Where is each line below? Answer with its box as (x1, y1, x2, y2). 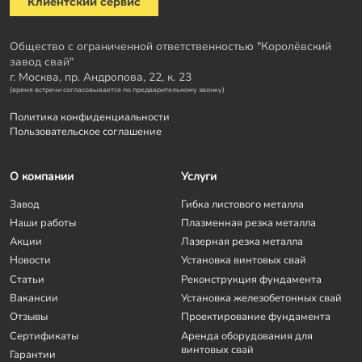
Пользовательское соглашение (10, 124, 162, 139)
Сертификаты (10, 328, 78, 343)
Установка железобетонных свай (181, 290, 342, 305)
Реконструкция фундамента (181, 271, 322, 286)
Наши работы (10, 215, 76, 229)
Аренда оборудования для (181, 328, 313, 343)
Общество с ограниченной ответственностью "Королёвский (10, 38, 331, 54)
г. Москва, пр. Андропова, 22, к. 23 (10, 69, 192, 85)
